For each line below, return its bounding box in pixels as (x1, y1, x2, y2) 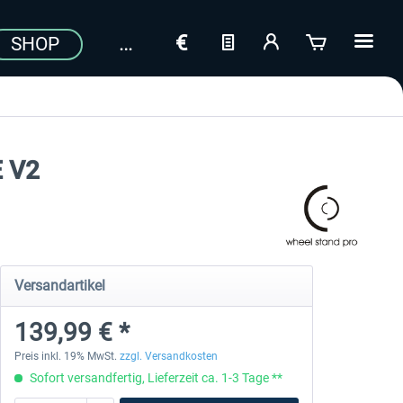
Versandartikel (13, 277, 105, 294)
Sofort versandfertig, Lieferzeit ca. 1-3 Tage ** (26, 371, 282, 385)
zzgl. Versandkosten (119, 350, 218, 363)
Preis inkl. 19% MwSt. (13, 350, 120, 363)
